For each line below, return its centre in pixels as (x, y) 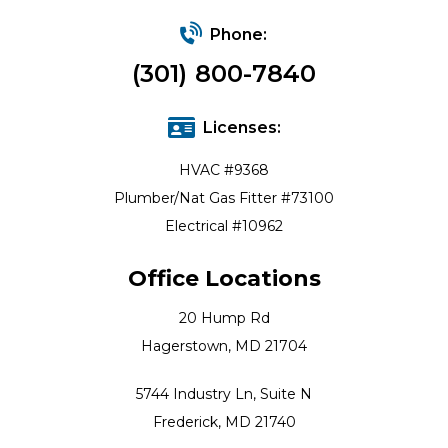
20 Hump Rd (224, 318)
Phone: (238, 35)
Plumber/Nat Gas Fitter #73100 (224, 198)
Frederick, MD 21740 (224, 422)
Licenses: (241, 128)
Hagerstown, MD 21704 (224, 346)
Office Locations (224, 279)
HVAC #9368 (224, 170)
